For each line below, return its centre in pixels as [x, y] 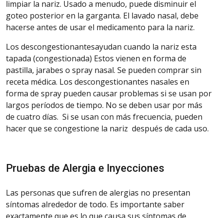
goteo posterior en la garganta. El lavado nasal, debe [102, 15]
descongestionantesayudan [71, 46]
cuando [137, 46]
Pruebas [26, 168]
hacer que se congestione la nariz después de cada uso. [107, 128]
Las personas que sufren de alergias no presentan [98, 192]
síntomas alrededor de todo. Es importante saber [95, 204]
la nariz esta [173, 46]
